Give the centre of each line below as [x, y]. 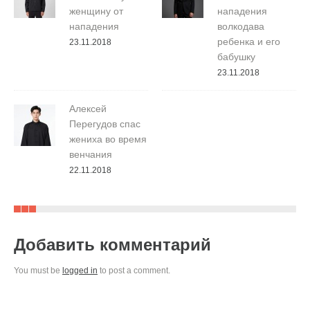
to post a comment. [134, 271]
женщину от [96, 11]
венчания [91, 154]
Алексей [88, 109]
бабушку [236, 57]
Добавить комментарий [112, 245]
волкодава [241, 26]
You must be [38, 271]
